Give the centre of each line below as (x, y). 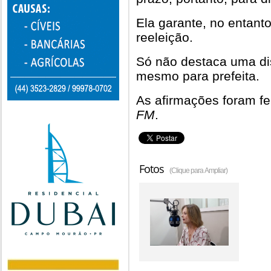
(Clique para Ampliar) (198, 171)
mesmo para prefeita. (198, 76)
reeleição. (165, 37)
